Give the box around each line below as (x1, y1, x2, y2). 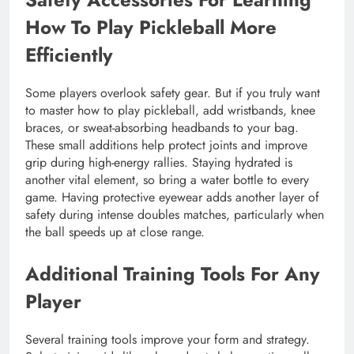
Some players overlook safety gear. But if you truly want (25, 84, 320, 103)
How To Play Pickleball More (25, 13, 277, 42)
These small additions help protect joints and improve (25, 136, 307, 155)
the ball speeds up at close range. (25, 223, 205, 242)
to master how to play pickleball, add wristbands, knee (25, 101, 315, 120)
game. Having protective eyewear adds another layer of (25, 188, 319, 207)
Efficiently (25, 41, 113, 70)
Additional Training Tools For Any (25, 260, 320, 288)
